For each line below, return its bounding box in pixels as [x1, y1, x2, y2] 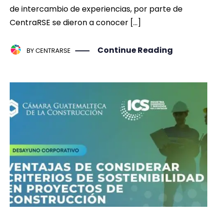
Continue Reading [97, 45, 173, 56]
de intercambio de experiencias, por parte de [10, 3, 183, 15]
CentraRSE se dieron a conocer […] [10, 16, 141, 28]
